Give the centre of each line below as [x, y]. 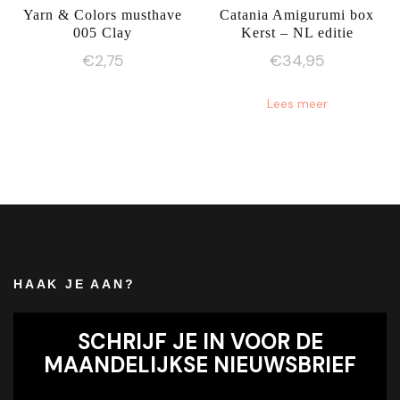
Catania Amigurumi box [297, 15]
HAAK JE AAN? [75, 284]
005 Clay [103, 33]
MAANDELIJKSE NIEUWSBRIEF [200, 365]
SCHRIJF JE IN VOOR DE [200, 342]
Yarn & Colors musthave [103, 15]
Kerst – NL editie [297, 33]
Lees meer [297, 104]
